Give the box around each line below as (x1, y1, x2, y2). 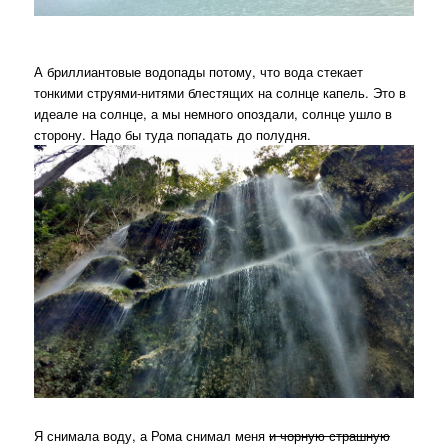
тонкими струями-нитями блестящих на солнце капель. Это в (34, 83, 407, 103)
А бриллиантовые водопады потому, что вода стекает (34, 62, 364, 82)
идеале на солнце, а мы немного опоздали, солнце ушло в (34, 104, 393, 124)
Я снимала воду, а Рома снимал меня (34, 425, 270, 445)
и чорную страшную (269, 425, 391, 445)
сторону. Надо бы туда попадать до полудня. (34, 125, 312, 145)
